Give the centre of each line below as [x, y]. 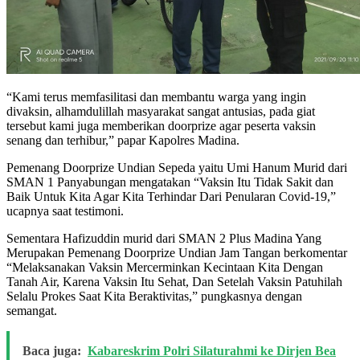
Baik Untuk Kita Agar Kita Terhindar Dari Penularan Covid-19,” [171, 196]
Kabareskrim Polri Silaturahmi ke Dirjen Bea [212, 350]
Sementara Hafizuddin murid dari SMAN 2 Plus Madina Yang [164, 238]
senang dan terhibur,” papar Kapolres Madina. [123, 140]
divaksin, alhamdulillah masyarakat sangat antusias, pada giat [161, 111]
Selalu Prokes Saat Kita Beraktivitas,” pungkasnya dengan [154, 296]
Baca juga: [52, 350]
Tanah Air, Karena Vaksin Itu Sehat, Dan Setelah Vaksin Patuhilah [174, 281]
